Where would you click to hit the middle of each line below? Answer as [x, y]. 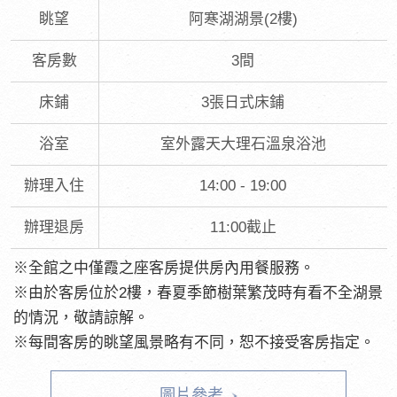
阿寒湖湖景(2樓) [243, 19]
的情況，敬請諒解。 [82, 318]
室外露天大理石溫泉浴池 [243, 144]
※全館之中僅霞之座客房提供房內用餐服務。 [164, 269]
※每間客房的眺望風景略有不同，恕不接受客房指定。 [195, 343]
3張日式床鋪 [243, 102]
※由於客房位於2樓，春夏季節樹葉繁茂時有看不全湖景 [198, 293]
